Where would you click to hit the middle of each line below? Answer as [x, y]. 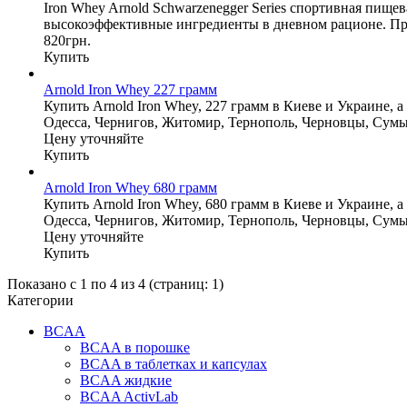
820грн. [67, 40]
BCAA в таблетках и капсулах [174, 363]
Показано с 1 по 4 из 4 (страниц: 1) [115, 283]
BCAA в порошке [135, 347]
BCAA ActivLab [129, 396]
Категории [40, 300]
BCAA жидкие [126, 380]
